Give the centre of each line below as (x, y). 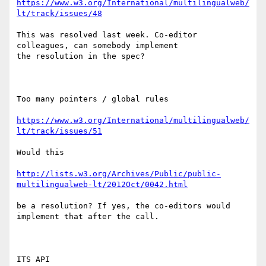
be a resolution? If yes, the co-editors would (123, 206)
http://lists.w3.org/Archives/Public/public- (119, 174)
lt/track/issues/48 (59, 14)
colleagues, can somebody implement (97, 46)
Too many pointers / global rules (93, 99)
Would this (40, 153)
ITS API (33, 259)
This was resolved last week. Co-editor (107, 35)
